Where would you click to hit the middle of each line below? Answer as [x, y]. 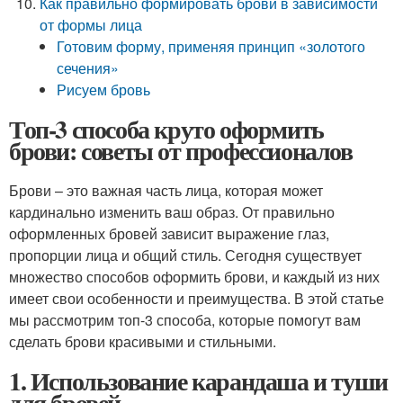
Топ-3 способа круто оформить [166, 129]
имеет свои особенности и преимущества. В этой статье [197, 298]
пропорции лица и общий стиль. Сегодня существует [185, 255]
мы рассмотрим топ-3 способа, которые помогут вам [185, 320]
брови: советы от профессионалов [181, 151]
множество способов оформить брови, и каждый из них [194, 277]
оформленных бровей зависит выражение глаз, [169, 233]
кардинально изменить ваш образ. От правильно [172, 212]
